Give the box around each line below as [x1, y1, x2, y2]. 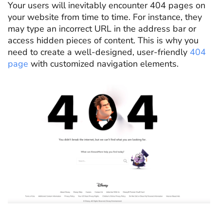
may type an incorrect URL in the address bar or [8, 22, 196, 35]
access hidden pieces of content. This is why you [8, 34, 199, 46]
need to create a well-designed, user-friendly [8, 46, 190, 58]
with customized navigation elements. [28, 57, 179, 70]
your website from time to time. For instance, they [8, 11, 202, 23]
